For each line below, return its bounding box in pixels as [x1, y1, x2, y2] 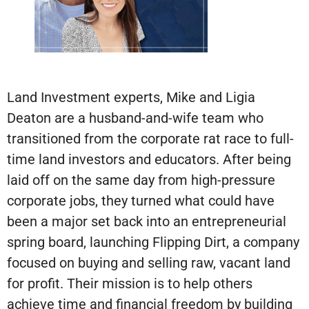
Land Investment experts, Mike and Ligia [7, 89, 255, 106]
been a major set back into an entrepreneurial [7, 213, 286, 230]
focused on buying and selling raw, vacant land [7, 255, 290, 272]
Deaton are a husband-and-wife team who [7, 110, 263, 127]
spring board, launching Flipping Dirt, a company [7, 234, 299, 251]
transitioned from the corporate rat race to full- [7, 130, 294, 148]
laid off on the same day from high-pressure [7, 172, 275, 189]
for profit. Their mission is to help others [7, 275, 252, 292]
